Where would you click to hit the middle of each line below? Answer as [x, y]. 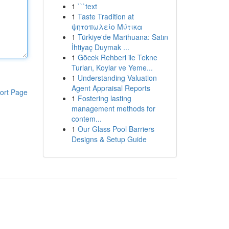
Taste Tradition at [106, 16]
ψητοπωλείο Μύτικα [107, 27]
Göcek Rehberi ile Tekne [117, 57]
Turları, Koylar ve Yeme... [112, 67]
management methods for [113, 108]
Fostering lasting [104, 98]
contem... [86, 119]
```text [87, 6]
